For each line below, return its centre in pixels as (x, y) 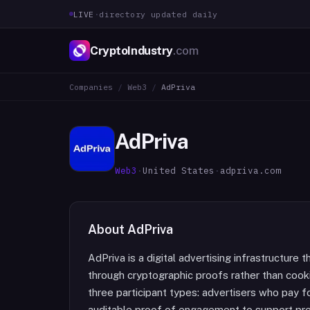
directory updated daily (158, 14)
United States (179, 170)
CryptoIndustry (132, 50)
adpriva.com (250, 170)
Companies (91, 87)
